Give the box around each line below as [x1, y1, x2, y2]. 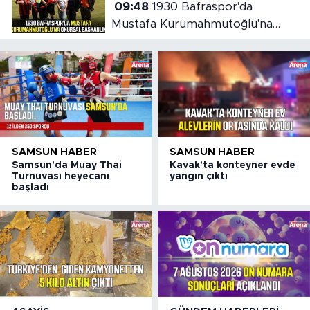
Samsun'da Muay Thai [12, 161, 122, 171]
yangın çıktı [170, 172, 228, 182]
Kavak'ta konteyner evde [170, 161, 296, 171]
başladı [12, 183, 49, 193]
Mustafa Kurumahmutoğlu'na [111, 18, 273, 30]
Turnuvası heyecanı [12, 172, 109, 182]
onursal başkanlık [111, 35, 208, 48]
